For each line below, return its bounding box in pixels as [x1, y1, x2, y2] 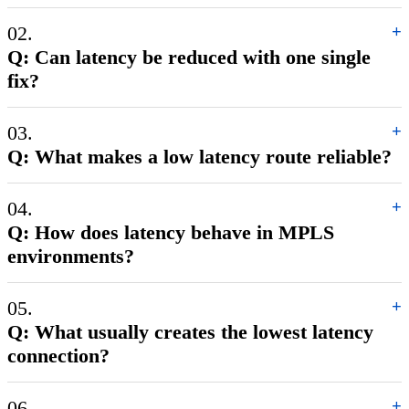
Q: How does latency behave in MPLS [7, 220, 334, 244]
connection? [7, 343, 110, 367]
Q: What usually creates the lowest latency [7, 320, 373, 343]
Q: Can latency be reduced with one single [7, 45, 371, 68]
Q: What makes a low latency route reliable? [7, 144, 392, 168]
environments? [7, 244, 134, 267]
